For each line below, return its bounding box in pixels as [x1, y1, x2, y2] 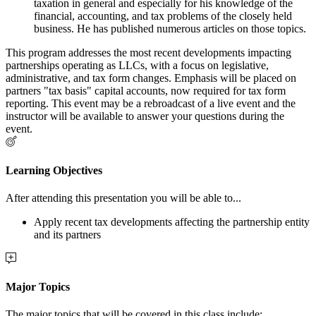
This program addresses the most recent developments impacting [6, 47, 291, 59]
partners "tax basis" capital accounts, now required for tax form [6, 85, 286, 97]
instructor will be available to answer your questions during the [6, 110, 284, 123]
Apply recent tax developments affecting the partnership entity [34, 215, 310, 228]
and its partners [34, 228, 101, 241]
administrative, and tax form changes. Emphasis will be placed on [6, 72, 296, 85]
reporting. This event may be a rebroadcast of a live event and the [6, 97, 296, 110]
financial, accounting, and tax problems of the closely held [34, 10, 292, 23]
